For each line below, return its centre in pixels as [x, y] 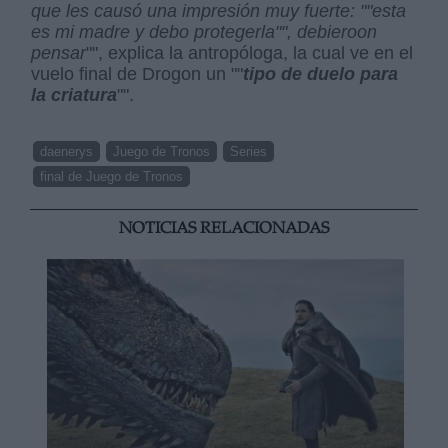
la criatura [74, 95]
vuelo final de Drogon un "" [137, 74]
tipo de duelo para [321, 74]
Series [249, 152]
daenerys [67, 152]
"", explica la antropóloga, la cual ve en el [250, 53]
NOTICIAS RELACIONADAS [224, 230]
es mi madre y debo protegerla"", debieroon [204, 32]
